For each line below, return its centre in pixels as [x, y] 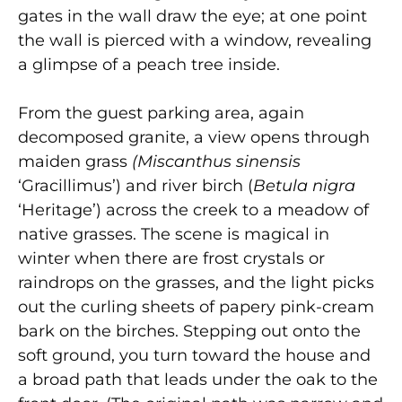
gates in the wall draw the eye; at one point [192, 16]
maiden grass [75, 161]
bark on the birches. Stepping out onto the [189, 331]
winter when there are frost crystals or [171, 258]
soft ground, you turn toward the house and [194, 355]
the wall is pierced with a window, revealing [195, 40]
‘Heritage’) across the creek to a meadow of [193, 210]
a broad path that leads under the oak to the [198, 379]
